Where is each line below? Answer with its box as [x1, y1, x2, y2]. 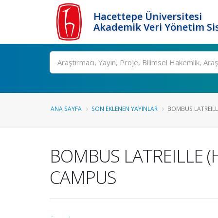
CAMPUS [50, 165, 116, 189]
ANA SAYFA [51, 105, 82, 112]
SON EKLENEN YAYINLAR [91, 105, 158, 112]
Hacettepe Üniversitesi [93, 10, 202, 23]
